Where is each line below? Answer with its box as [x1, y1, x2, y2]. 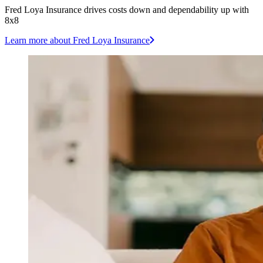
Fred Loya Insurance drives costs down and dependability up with [5, 5, 249, 15]
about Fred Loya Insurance [48, 35, 150, 46]
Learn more [5, 35, 48, 46]
